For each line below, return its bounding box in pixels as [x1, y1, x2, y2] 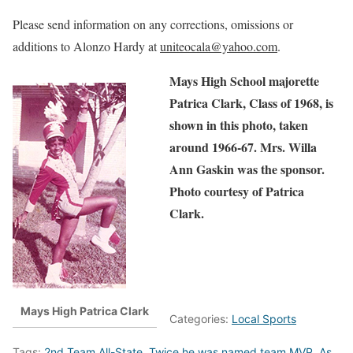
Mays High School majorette [169, 72, 319, 91]
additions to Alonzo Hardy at [13, 38, 160, 55]
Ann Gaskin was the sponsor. [169, 160, 325, 179]
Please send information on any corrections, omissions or [13, 16, 293, 33]
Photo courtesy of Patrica [169, 182, 304, 201]
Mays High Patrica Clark [20, 303, 149, 318]
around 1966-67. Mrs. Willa [169, 138, 317, 157]
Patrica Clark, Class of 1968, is [169, 94, 333, 113]
